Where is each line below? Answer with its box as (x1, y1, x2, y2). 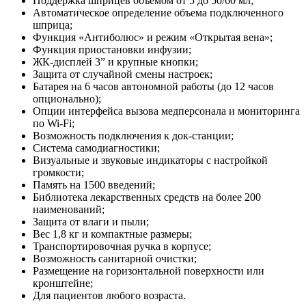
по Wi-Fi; (33, 117, 74, 129)
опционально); (33, 92, 101, 105)
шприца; (33, 18, 72, 31)
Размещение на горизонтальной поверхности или (33, 264, 264, 277)
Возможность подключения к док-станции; (33, 129, 234, 141)
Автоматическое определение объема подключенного (33, 6, 283, 18)
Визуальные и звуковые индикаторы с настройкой (33, 154, 268, 166)
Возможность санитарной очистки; (33, 252, 197, 264)
